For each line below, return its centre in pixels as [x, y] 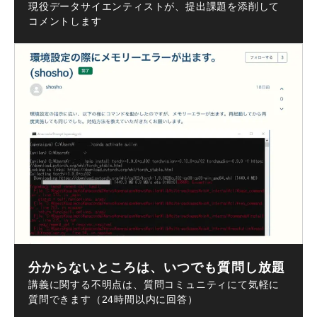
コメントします [65, 21]
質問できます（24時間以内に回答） [113, 300]
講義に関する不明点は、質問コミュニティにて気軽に [154, 285]
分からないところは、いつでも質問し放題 [157, 268]
